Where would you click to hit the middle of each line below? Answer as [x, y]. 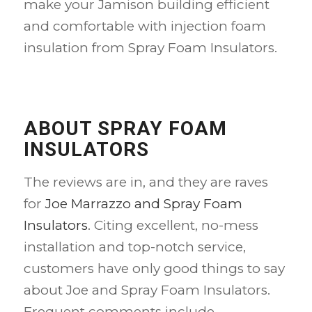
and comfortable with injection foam [145, 26]
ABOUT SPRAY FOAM [125, 128]
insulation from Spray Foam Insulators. [150, 47]
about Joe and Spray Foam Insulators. [147, 290]
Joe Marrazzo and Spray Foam [143, 204]
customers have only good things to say [154, 269]
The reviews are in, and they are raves [146, 182]
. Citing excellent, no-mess [173, 226]
